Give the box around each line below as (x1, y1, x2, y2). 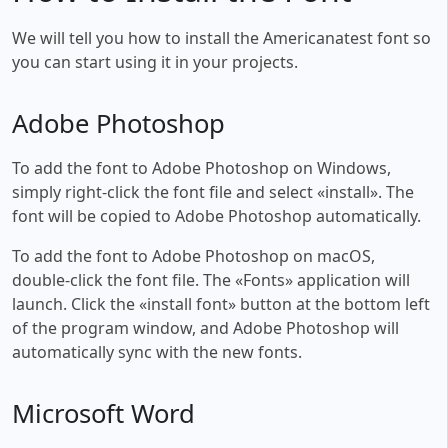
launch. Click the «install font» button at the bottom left (12, 292, 430, 315)
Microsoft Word (12, 395, 195, 431)
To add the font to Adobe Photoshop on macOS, (12, 244, 375, 267)
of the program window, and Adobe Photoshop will (12, 316, 399, 339)
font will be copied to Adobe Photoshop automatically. (12, 204, 421, 227)
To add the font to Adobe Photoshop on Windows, (12, 156, 391, 179)
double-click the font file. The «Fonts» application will (12, 268, 410, 291)
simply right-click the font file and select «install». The (12, 180, 414, 203)
